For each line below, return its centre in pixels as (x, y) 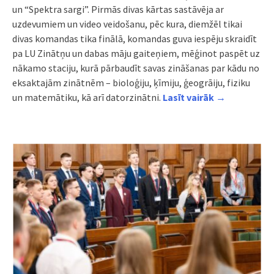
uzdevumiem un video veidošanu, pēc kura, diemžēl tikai (127, 24)
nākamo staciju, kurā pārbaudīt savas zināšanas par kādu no (136, 68)
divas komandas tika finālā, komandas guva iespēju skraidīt (135, 39)
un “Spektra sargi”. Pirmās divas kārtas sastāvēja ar (118, 9)
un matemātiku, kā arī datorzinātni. (87, 98)
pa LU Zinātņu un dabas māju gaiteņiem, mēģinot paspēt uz (136, 54)
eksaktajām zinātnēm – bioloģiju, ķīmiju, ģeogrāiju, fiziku (131, 83)
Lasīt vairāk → (194, 98)
